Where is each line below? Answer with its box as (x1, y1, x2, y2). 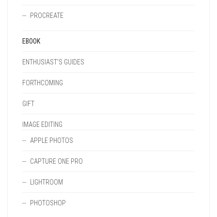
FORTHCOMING (22, 79, 63, 87)
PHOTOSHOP (30, 199, 66, 207)
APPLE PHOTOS (30, 137, 73, 144)
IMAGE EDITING (22, 121, 62, 128)
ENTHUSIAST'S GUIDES (22, 58, 84, 66)
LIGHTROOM (30, 178, 63, 186)
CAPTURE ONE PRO (30, 157, 83, 165)
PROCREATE (30, 12, 63, 19)
